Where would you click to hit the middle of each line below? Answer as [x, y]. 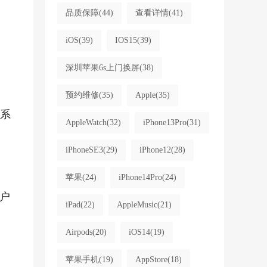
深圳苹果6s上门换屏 [102, 68]
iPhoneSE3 [84, 150]
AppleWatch [86, 122]
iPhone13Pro [164, 122]
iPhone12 [155, 150]
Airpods [79, 232]
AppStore [151, 260]
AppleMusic [137, 205]
